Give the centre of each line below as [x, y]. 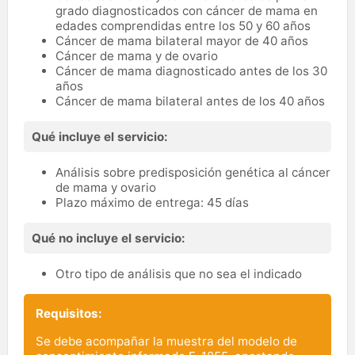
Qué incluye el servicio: [100, 136]
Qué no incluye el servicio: [109, 238]
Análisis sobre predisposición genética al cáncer [193, 172]
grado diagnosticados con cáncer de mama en [187, 10]
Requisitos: [69, 313]
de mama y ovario [107, 187]
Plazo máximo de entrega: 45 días [152, 202]
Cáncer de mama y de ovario [137, 55]
